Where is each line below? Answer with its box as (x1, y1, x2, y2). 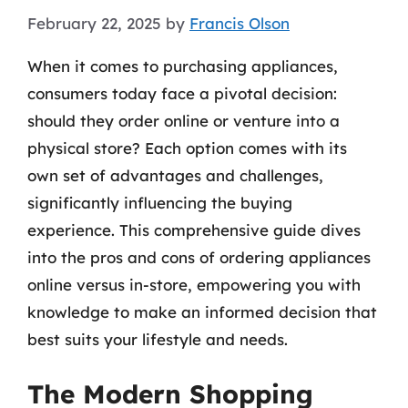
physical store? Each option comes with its (27, 138, 347, 158)
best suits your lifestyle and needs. (27, 329, 288, 349)
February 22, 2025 (27, 13, 161, 33)
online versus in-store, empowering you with (27, 274, 361, 294)
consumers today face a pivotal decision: (27, 83, 337, 103)
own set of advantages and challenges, (27, 165, 323, 185)
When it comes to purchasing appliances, (27, 56, 338, 76)
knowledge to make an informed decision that (27, 301, 377, 321)
